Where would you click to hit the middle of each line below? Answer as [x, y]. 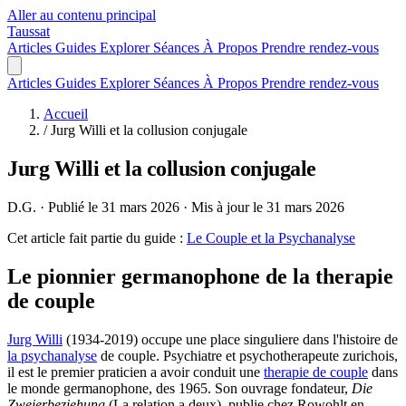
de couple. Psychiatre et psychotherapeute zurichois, [247, 355]
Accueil [66, 114]
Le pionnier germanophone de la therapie [200, 276]
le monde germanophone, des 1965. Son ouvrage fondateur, [179, 388]
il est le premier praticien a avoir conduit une [135, 372]
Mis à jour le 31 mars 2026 [268, 207]
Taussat [29, 31]
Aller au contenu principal [82, 15]
